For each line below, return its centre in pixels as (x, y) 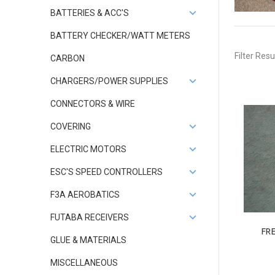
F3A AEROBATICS (85, 195)
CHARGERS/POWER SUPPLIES (109, 81)
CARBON (68, 58)
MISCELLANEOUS (84, 263)
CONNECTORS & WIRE (93, 104)
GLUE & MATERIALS (88, 240)
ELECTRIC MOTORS (88, 149)
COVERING (71, 126)
